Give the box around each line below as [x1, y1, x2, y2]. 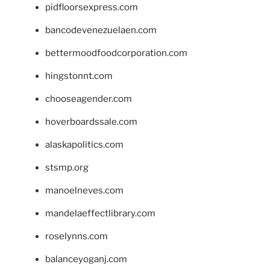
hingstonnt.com [45, 71, 113, 82]
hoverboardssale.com [45, 116, 137, 128]
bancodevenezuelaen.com [45, 25, 157, 36]
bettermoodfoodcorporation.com [45, 48, 187, 59]
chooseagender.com [45, 93, 132, 105]
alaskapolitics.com [45, 139, 124, 151]
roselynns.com [45, 231, 108, 242]
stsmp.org [45, 162, 89, 174]
